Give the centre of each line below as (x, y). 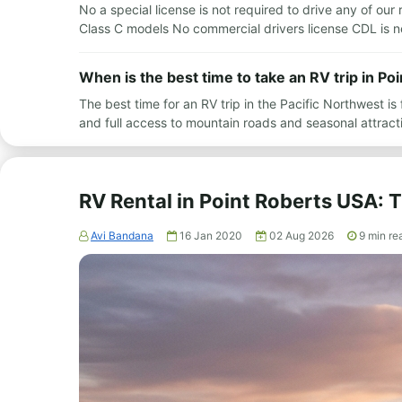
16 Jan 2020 (212, 236)
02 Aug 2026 (303, 236)
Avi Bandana (122, 236)
